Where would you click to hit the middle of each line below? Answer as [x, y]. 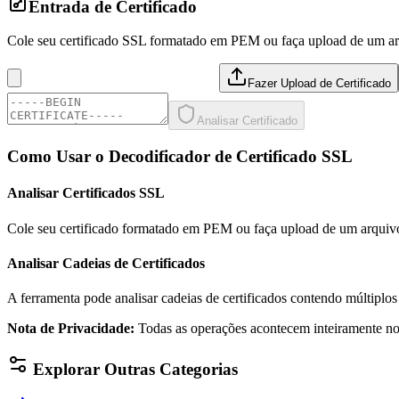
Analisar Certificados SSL [86, 193]
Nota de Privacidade [69, 329]
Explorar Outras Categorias [133, 369]
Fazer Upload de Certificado [319, 84]
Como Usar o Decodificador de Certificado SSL [180, 157]
